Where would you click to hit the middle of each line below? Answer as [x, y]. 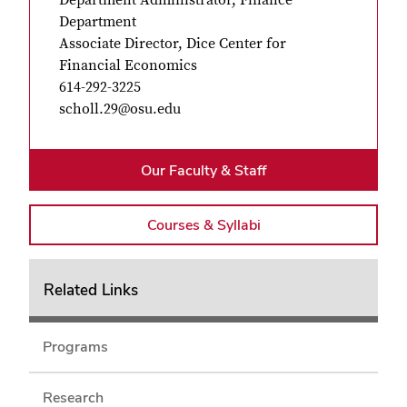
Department [98, 21]
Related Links [90, 290]
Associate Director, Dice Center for [173, 43]
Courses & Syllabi [203, 224]
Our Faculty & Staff [203, 170]
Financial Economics [128, 65]
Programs [75, 347]
